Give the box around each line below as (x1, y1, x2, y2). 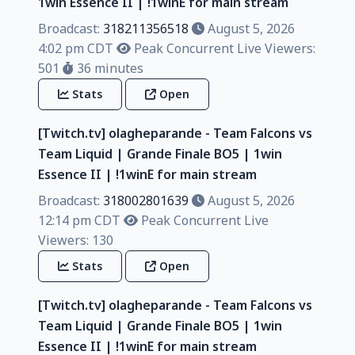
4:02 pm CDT (38, 39, 113, 57)
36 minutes (74, 59, 143, 77)
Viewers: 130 (38, 231, 113, 249)
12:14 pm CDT (38, 211, 120, 229)
